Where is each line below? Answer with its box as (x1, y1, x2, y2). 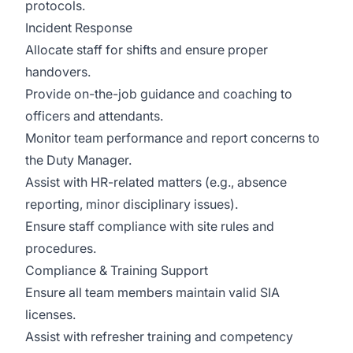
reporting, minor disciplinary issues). (25, 196, 241, 212)
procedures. (25, 240, 99, 256)
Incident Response (25, 20, 136, 35)
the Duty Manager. (25, 152, 135, 168)
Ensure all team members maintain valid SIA (25, 284, 280, 300)
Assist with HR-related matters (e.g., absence (25, 174, 287, 190)
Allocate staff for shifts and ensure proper (25, 42, 268, 58)
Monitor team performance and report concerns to (25, 130, 320, 146)
